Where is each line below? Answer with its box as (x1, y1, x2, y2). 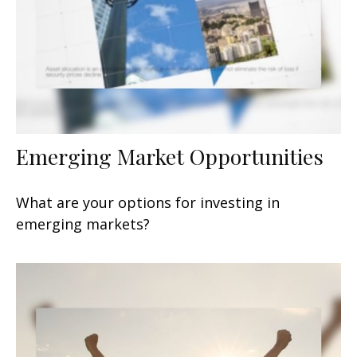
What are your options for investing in (16, 192, 280, 212)
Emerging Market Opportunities (16, 141, 324, 171)
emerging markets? (16, 214, 150, 233)
